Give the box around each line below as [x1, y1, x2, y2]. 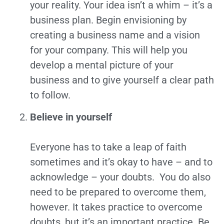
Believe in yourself [30, 111, 112, 123]
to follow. [30, 88, 70, 101]
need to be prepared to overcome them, [30, 186, 206, 198]
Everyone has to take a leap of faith [30, 141, 186, 153]
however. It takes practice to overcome [30, 201, 202, 213]
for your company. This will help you [30, 43, 187, 56]
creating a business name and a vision [30, 28, 200, 41]
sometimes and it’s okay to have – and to [30, 156, 212, 168]
